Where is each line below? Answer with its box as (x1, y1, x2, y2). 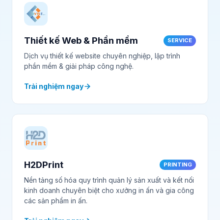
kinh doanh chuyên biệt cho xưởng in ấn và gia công (24, 186, 194, 194)
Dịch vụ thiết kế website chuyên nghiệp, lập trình (24, 51, 180, 60)
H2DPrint (24, 159, 63, 170)
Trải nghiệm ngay (24, 82, 83, 90)
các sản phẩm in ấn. (24, 196, 87, 205)
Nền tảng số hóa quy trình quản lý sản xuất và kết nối (24, 175, 194, 184)
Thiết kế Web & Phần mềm (24, 35, 138, 46)
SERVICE (167, 37, 192, 44)
